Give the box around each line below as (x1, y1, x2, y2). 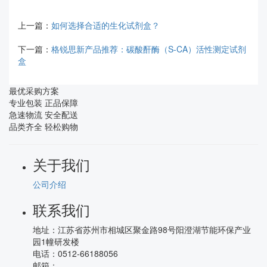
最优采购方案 (9, 85, 59, 97)
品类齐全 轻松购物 (9, 120, 78, 132)
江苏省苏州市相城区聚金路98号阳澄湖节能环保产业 (58, 223, 251, 235)
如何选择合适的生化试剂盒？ (51, 19, 160, 31)
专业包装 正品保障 (9, 97, 78, 108)
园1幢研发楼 (33, 235, 79, 247)
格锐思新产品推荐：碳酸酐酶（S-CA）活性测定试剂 (51, 43, 246, 55)
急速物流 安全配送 (9, 108, 78, 120)
